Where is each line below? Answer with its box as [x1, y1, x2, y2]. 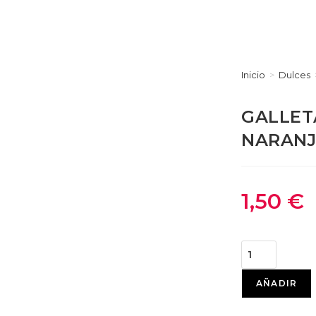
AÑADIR [255, 278, 298, 289]
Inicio [241, 69, 265, 81]
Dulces [278, 69, 310, 81]
